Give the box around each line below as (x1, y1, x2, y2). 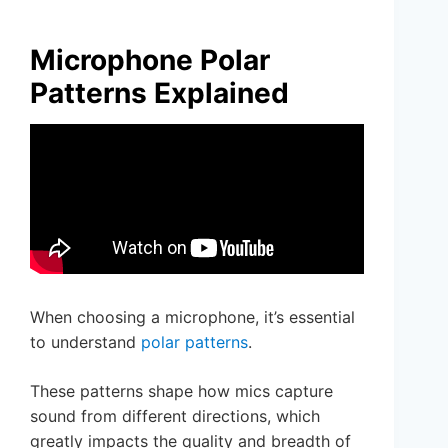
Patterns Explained (30, 76, 289, 111)
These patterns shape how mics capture (30, 381, 333, 402)
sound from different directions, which (30, 406, 320, 427)
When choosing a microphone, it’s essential (30, 307, 355, 328)
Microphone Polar (30, 43, 270, 78)
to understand (30, 332, 141, 353)
